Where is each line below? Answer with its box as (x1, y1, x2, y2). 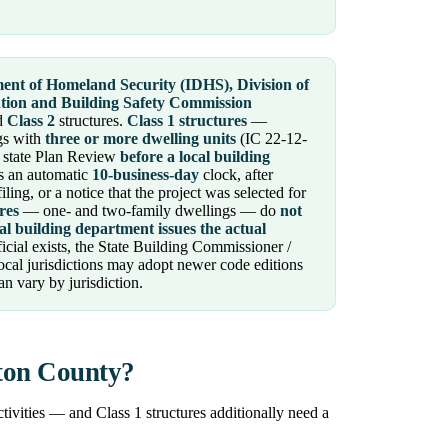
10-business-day (92, 166, 199, 184)
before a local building (120, 148, 270, 166)
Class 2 (7, 112, 55, 130)
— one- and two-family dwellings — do (19, 202, 280, 220)
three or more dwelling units (45, 130, 236, 148)
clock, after (199, 166, 273, 184)
